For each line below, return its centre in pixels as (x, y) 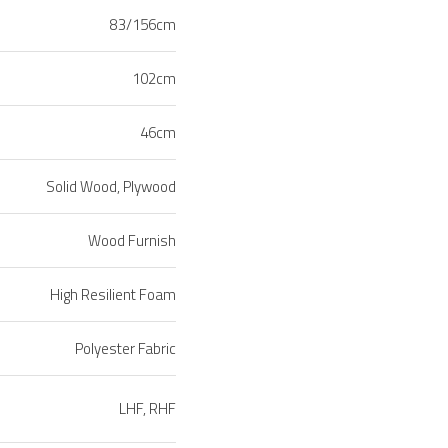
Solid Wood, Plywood (111, 187)
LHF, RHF (147, 409)
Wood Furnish (132, 241)
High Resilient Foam (113, 295)
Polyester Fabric (125, 349)
